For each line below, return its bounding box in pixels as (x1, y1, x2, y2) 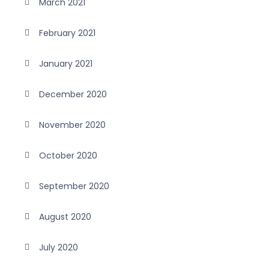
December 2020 (39, 88, 107, 100)
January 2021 (39, 57, 92, 70)
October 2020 (39, 149, 97, 162)
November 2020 (39, 118, 106, 131)
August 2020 (39, 210, 91, 223)
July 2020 (39, 241, 78, 253)
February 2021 (39, 26, 95, 39)
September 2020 (39, 180, 109, 192)
